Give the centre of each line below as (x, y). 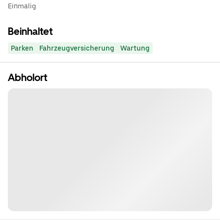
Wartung (135, 48)
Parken (22, 48)
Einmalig (22, 6)
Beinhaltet (30, 31)
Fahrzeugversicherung (77, 48)
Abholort (27, 78)
